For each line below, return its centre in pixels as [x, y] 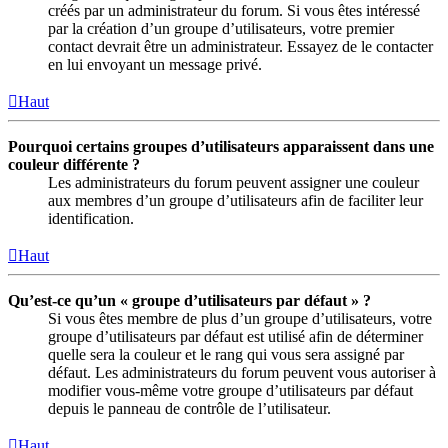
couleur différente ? [74, 165]
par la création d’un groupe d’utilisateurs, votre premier [221, 29]
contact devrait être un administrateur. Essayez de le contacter [240, 47]
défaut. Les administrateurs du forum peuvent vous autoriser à [242, 373]
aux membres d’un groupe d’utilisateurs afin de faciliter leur [235, 201]
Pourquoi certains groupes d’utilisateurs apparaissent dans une [221, 147]
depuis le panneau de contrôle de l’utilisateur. [189, 409]
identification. [91, 219]
